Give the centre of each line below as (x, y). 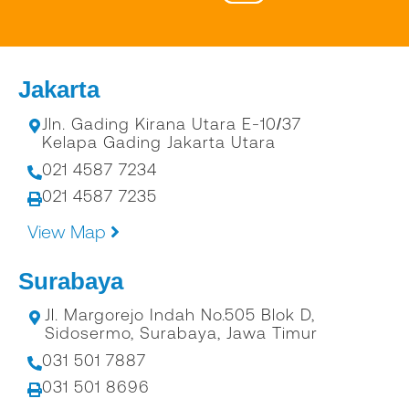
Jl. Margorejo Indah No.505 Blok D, (179, 315)
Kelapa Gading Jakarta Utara (159, 142)
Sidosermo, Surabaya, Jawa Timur (181, 333)
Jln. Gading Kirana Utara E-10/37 (172, 124)
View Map (67, 232)
